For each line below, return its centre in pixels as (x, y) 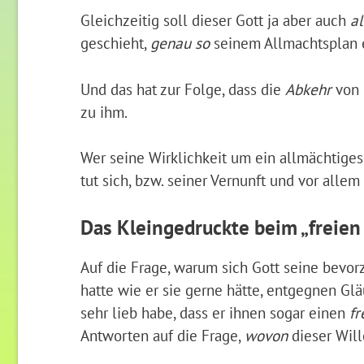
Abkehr (308, 89)
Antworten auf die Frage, (162, 336)
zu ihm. (104, 111)
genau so (180, 42)
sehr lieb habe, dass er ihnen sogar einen (214, 313)
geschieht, (115, 42)
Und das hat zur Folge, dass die (182, 89)
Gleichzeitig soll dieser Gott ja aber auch (215, 19)
